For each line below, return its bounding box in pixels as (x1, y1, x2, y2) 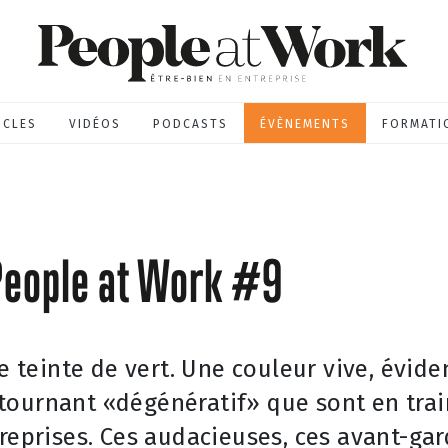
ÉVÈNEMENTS (260, 116, 350, 131)
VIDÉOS (69, 116, 121, 131)
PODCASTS (153, 116, 228, 131)
